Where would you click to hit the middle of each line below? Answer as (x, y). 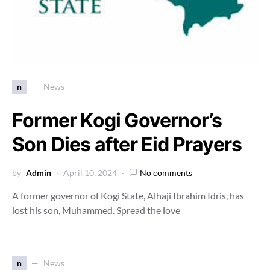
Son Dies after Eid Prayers (127, 144)
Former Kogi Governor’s (117, 120)
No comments (166, 172)
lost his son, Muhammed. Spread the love (96, 210)
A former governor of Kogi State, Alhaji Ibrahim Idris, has (128, 195)
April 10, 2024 (90, 172)
